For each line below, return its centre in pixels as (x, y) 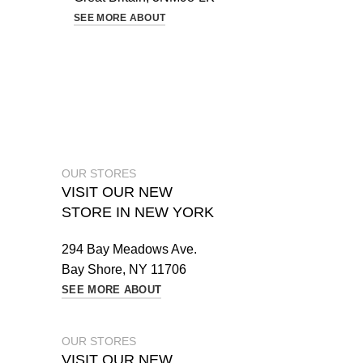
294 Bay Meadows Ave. (129, 249)
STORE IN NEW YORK (138, 212)
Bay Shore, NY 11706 (124, 269)
